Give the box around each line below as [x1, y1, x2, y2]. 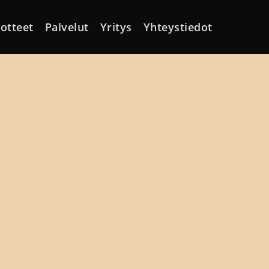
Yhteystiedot [143, 20, 213, 34]
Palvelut [44, 20, 89, 34]
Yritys [100, 20, 132, 34]
